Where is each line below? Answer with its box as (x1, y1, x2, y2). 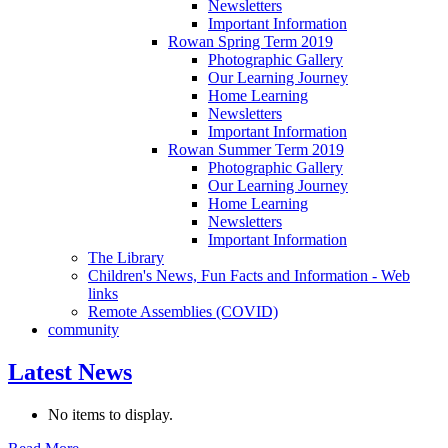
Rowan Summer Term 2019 (168, 141, 344, 159)
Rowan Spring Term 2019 (168, 33, 333, 51)
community (48, 321, 119, 339)
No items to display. (48, 405, 173, 423)
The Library (88, 249, 164, 267)
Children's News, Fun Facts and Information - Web (88, 267, 410, 285)
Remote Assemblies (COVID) (88, 303, 278, 321)
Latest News (8, 359, 132, 385)
